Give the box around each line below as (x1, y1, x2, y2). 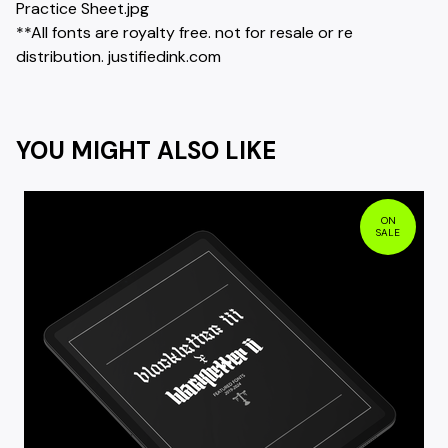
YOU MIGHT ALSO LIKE (16, 134, 276, 166)
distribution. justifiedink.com (16, 45, 221, 67)
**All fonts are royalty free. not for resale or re (16, 21, 353, 43)
